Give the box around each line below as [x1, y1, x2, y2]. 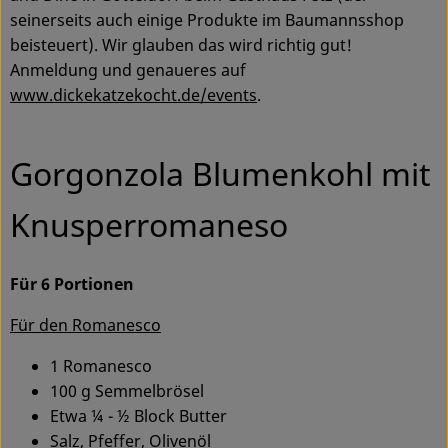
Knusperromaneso [10, 203, 288, 247]
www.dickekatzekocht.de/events [10, 84, 257, 107]
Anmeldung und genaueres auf [10, 59, 246, 82]
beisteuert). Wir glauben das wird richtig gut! [10, 34, 352, 57]
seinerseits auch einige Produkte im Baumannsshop [10, 9, 404, 32]
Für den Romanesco [10, 313, 161, 336]
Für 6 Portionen [10, 272, 134, 295]
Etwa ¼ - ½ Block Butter [50, 404, 227, 427]
